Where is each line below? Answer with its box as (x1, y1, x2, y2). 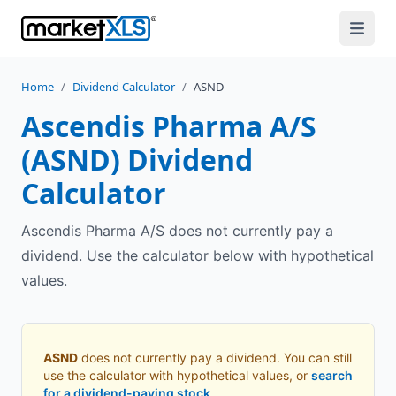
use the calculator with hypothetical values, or (43, 368, 308, 383)
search (311, 368, 353, 383)
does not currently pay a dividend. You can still (78, 350, 352, 365)
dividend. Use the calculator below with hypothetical (21, 247, 374, 264)
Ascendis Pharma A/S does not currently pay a (21, 222, 333, 240)
